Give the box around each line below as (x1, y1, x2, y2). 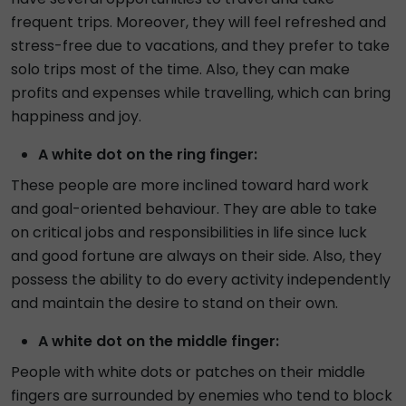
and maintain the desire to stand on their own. (11, 293, 338, 314)
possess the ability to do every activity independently (11, 269, 391, 290)
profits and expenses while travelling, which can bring (11, 82, 391, 103)
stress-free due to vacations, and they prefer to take (11, 35, 390, 56)
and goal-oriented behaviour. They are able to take (11, 198, 377, 219)
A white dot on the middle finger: (38, 331, 279, 352)
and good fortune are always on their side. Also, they (11, 246, 382, 266)
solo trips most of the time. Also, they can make (11, 59, 350, 80)
